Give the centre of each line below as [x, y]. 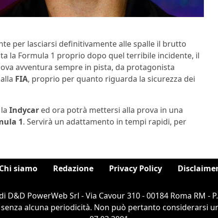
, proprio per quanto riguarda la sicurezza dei [111, 79]
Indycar [24, 110]
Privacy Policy [136, 169]
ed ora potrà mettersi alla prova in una [111, 110]
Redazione [73, 169]
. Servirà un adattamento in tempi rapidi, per [105, 122]
